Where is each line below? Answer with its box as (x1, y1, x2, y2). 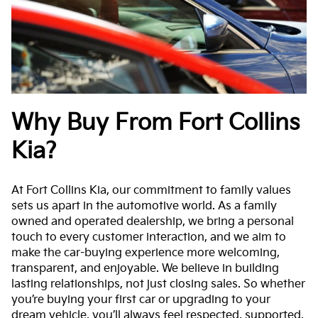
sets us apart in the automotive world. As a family (11, 199, 277, 213)
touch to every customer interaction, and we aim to (11, 230, 286, 244)
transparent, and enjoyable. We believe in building (11, 261, 279, 275)
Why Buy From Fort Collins (11, 109, 300, 137)
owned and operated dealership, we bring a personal (11, 214, 294, 229)
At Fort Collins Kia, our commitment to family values (11, 183, 291, 197)
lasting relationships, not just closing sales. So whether (11, 277, 305, 291)
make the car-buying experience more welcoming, (11, 246, 280, 260)
